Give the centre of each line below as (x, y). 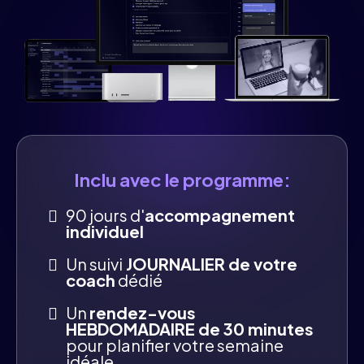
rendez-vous (143, 313)
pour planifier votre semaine (175, 345)
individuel (105, 232)
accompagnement (220, 215)
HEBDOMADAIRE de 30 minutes (190, 329)
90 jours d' (105, 215)
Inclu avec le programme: (182, 180)
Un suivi (94, 264)
